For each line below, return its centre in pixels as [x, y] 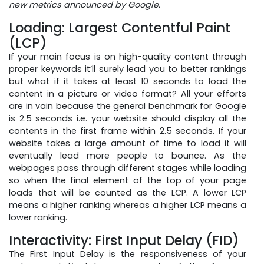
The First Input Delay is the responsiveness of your [128, 254]
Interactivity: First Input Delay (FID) [124, 240]
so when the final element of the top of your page [128, 180]
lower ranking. [38, 217]
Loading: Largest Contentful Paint [120, 27]
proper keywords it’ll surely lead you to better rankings [128, 69]
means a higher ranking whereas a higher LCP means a [128, 205]
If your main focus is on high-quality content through [128, 56]
